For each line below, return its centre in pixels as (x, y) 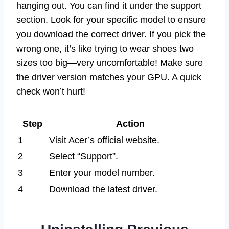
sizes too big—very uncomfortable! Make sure (110, 63)
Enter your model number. (102, 173)
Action (130, 123)
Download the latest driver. (103, 189)
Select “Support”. (84, 156)
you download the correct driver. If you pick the (111, 34)
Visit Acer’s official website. (104, 140)
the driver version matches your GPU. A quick (109, 77)
